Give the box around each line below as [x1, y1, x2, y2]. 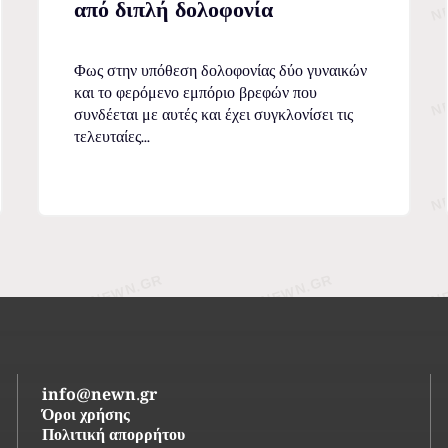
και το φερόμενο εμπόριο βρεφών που [73, 83, 317, 103]
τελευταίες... [73, 127, 150, 147]
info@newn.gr [42, 383, 158, 411]
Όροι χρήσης [42, 403, 131, 431]
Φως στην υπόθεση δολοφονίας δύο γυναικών [73, 61, 367, 81]
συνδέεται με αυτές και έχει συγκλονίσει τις [73, 105, 353, 125]
